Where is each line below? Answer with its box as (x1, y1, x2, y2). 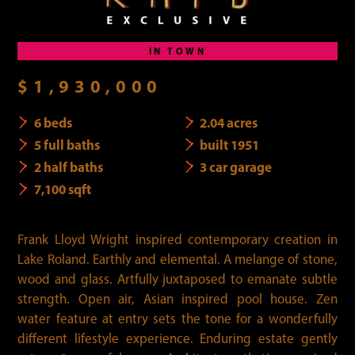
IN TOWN (148, 44, 207, 57)
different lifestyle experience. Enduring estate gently (17, 330, 338, 346)
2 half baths (33, 158, 103, 175)
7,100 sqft (33, 180, 91, 197)
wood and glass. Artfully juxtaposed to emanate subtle (17, 270, 338, 287)
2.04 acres (200, 113, 258, 131)
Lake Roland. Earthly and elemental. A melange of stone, (17, 250, 338, 267)
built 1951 (200, 136, 260, 153)
